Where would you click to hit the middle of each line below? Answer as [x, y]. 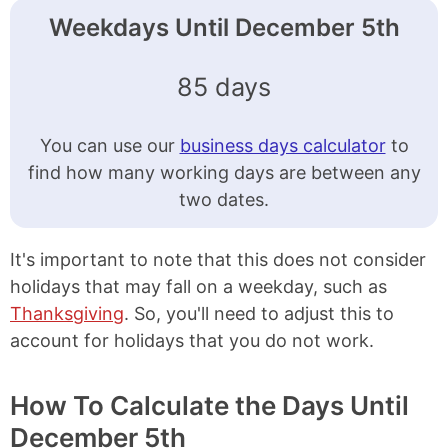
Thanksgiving [67, 314]
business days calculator [282, 146]
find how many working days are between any [224, 173]
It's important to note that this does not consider [218, 260]
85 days [224, 87]
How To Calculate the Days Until [209, 406]
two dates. [224, 200]
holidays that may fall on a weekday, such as [198, 287]
